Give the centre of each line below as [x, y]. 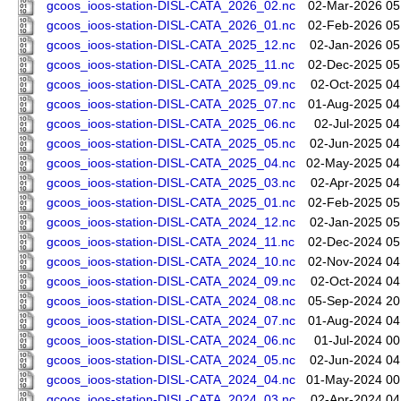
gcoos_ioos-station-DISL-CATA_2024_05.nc [171, 361]
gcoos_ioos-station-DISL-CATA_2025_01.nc [171, 203]
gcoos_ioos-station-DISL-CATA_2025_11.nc [171, 65]
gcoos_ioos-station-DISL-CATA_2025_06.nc [171, 124]
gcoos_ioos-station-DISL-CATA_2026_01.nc [171, 26]
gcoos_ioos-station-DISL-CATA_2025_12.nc [171, 46]
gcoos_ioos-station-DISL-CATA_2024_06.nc [171, 341]
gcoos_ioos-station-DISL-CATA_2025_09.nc [171, 85]
